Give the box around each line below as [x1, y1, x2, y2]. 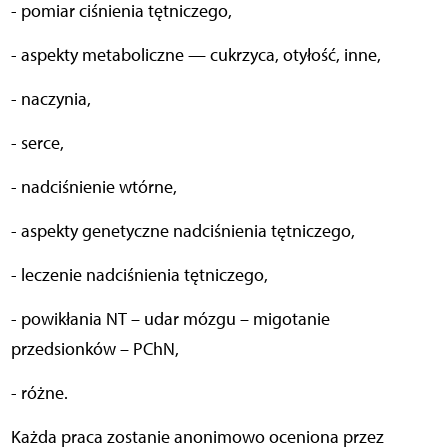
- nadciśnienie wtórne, [10, 175, 177, 198]
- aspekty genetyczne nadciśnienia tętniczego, [10, 219, 355, 242]
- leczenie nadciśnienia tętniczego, [10, 263, 268, 286]
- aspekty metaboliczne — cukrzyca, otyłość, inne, [10, 43, 381, 66]
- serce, [10, 131, 64, 154]
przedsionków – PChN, [10, 337, 179, 360]
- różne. [10, 381, 68, 404]
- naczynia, [10, 87, 91, 110]
